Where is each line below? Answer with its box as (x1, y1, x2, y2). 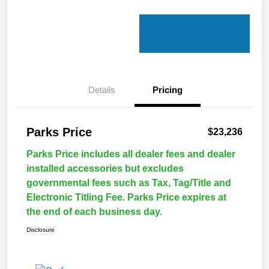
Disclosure (26, 226, 55, 234)
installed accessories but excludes (26, 163, 184, 174)
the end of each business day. (26, 207, 162, 217)
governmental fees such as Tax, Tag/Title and (26, 178, 231, 189)
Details (88, 85, 115, 95)
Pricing (153, 85, 183, 95)
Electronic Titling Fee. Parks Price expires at (26, 192, 226, 203)
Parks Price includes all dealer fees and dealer (26, 149, 235, 160)
